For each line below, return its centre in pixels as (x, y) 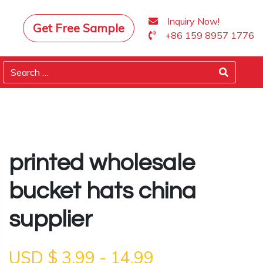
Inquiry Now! (193, 21)
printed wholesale (102, 163)
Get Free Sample (79, 28)
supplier (50, 219)
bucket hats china (102, 191)
